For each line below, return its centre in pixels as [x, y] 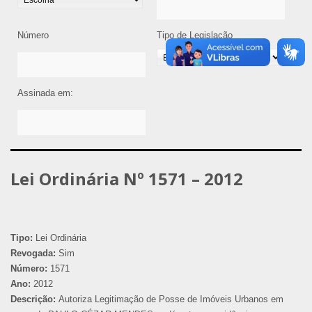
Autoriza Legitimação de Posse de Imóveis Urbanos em [170, 299]
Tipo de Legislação [195, 35]
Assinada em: [45, 93]
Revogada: [33, 253]
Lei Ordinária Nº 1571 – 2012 [127, 178]
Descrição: [33, 299]
